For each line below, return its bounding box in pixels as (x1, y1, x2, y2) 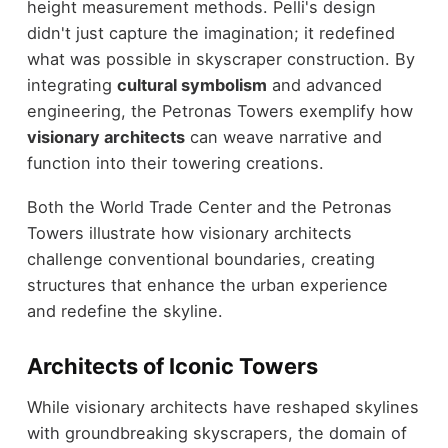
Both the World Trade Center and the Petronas (26, 197, 392, 218)
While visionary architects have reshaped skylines (26, 396, 419, 417)
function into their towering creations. (26, 152, 324, 173)
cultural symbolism (116, 74, 267, 95)
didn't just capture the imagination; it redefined (26, 22, 395, 43)
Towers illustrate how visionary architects (26, 223, 352, 244)
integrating (26, 74, 117, 95)
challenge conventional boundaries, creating (26, 249, 375, 270)
